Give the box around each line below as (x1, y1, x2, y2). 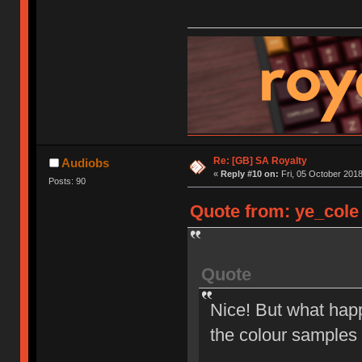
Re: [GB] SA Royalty (213, 155, 307, 167)
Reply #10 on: (220, 169, 279, 179)
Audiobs (61, 156, 109, 170)
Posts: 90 (48, 176, 86, 187)
